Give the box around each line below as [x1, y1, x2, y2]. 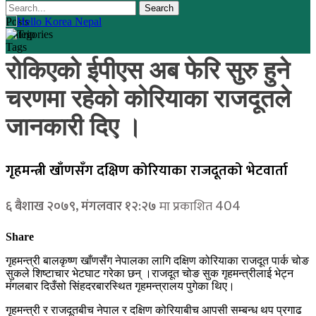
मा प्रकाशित [157, 196, 212, 218]
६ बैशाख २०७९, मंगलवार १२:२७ [6, 196, 157, 218]
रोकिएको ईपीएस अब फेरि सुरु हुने [6, 57, 290, 85]
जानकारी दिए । [6, 114, 142, 142]
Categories [6, 28, 53, 40]
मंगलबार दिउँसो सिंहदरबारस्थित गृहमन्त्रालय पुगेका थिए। [6, 280, 235, 293]
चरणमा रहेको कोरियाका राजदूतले [6, 85, 291, 114]
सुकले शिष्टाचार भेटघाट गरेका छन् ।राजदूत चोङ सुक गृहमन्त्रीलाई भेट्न [6, 267, 293, 280]
